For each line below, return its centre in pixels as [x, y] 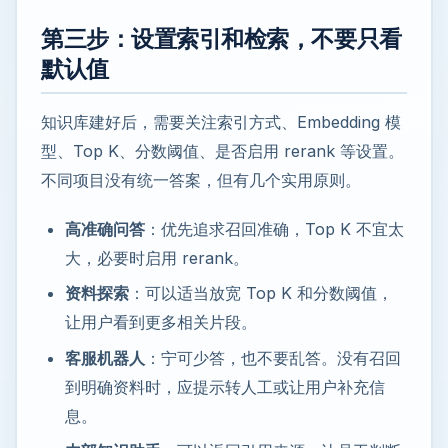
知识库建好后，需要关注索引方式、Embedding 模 [221, 121]
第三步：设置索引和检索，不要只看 [221, 38]
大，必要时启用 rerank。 [157, 257]
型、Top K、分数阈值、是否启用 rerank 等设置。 [222, 150]
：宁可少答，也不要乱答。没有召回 [273, 357]
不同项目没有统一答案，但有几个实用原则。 [201, 179]
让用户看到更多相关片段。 [161, 322]
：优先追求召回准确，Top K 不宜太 [274, 228]
